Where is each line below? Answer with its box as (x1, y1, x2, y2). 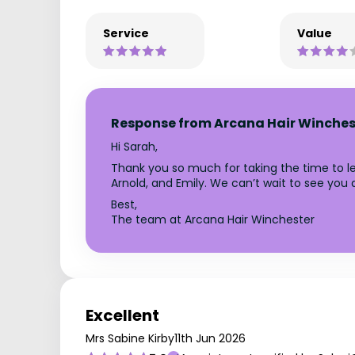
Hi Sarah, (111, 138, 158, 155)
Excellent (86, 303, 159, 326)
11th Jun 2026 (174, 330, 246, 346)
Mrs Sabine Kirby (86, 330, 174, 346)
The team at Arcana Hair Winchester (111, 211, 315, 227)
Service (103, 25, 149, 41)
